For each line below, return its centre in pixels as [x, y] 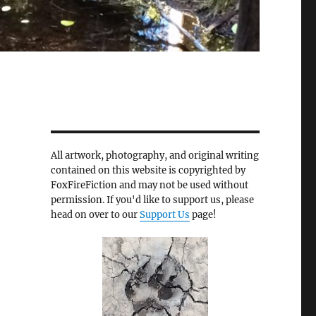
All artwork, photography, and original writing [154, 156]
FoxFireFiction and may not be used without [149, 186]
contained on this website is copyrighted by [148, 171]
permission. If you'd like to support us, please [152, 200]
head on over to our [95, 215]
